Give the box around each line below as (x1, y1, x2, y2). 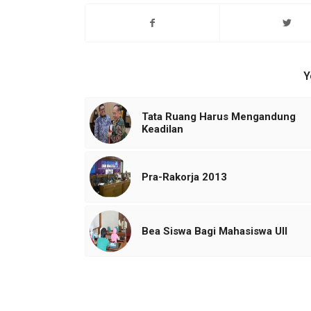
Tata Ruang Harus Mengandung (142, 110, 296, 124)
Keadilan (142, 123, 183, 136)
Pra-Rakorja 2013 (142, 171, 227, 184)
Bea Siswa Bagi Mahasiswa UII (142, 225, 287, 238)
